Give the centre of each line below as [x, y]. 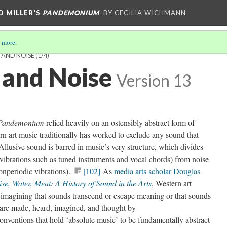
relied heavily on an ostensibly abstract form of [120, 122]
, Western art [172, 183]
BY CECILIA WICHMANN [145, 13]
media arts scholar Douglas [157, 171]
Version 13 [154, 81]
